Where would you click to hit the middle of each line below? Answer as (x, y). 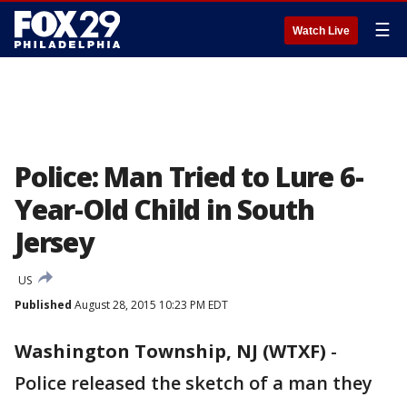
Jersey (54, 242)
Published (43, 305)
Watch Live (321, 31)
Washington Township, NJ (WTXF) (170, 351)
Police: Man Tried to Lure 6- (189, 177)
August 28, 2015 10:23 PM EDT (150, 305)
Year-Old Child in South (164, 209)
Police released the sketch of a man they (194, 383)
